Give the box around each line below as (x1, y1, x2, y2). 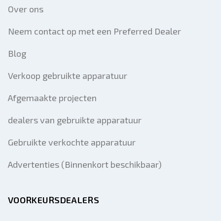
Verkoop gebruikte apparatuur (8, 70, 127, 81)
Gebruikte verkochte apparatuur (8, 137, 136, 147)
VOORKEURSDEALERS (8, 194, 99, 205)
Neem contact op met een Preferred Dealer (8, 26, 181, 37)
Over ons (8, 3, 43, 14)
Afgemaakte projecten (8, 92, 97, 103)
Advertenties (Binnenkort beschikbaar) (8, 159, 162, 170)
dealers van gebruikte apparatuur (8, 114, 142, 125)
